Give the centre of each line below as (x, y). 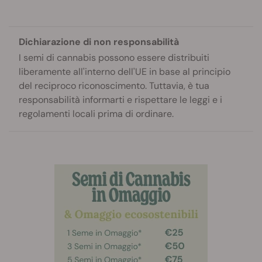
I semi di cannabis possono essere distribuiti (114, 58)
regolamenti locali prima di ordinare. (96, 114)
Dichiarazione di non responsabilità (99, 42)
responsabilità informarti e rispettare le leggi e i (120, 100)
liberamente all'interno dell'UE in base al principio (125, 72)
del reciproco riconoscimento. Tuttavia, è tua (114, 86)
